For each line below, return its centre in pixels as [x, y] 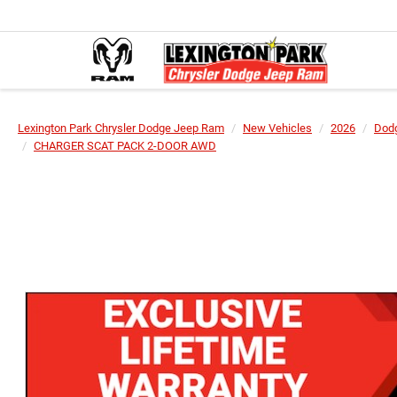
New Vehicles [277, 128]
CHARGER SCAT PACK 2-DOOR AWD [125, 146]
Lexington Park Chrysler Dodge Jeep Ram [121, 128]
